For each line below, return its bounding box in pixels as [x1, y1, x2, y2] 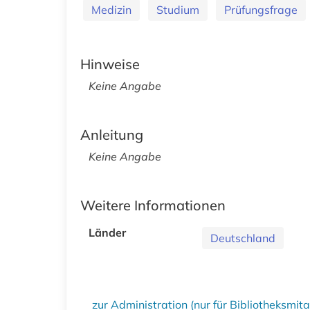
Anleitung [80, 125, 143, 143]
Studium [156, 2, 199, 17]
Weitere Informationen [80, 196, 226, 214]
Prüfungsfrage [224, 2, 298, 17]
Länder [89, 225, 126, 239]
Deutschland [210, 230, 275, 245]
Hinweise [80, 55, 140, 73]
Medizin [91, 2, 131, 17]
